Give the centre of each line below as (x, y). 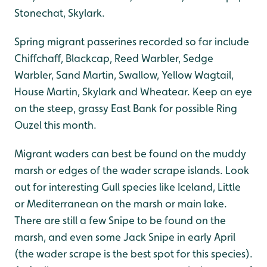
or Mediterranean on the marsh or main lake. (121, 203)
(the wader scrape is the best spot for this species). (133, 253)
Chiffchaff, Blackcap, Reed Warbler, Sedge (114, 58)
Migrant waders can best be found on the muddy (130, 153)
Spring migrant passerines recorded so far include (132, 41)
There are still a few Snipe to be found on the (120, 220)
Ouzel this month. (55, 125)
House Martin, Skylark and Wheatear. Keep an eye (133, 91)
